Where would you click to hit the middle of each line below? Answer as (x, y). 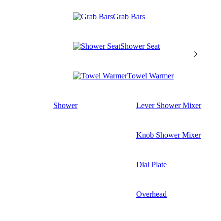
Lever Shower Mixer (169, 105)
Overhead (151, 194)
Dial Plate (151, 164)
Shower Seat (140, 46)
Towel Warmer (150, 75)
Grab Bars (129, 16)
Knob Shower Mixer (168, 135)
